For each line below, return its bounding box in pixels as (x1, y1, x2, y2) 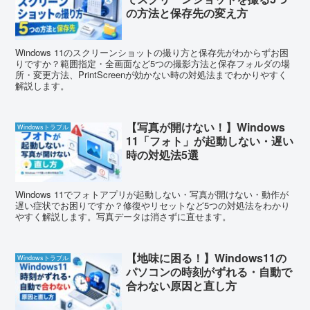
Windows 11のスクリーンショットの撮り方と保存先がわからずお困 (15, 45, 289, 59)
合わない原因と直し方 (126, 277, 237, 294)
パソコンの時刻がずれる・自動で (126, 264, 293, 280)
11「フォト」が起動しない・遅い (126, 133, 294, 149)
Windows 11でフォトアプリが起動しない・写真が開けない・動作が (15, 188, 289, 201)
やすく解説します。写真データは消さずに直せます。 (15, 210, 232, 224)
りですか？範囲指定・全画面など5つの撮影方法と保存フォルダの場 (15, 56, 291, 70)
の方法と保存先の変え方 (126, 4, 248, 21)
